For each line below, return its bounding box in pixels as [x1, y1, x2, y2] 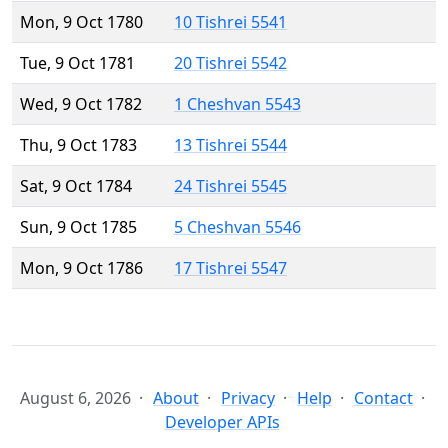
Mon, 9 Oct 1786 [20, 257, 143, 280]
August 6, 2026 [20, 387, 131, 410]
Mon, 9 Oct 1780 [20, 11, 143, 34]
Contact [354, 387, 413, 410]
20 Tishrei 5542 [174, 52, 287, 75]
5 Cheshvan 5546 [174, 216, 301, 239]
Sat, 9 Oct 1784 [20, 175, 132, 198]
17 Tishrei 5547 [174, 257, 287, 280]
